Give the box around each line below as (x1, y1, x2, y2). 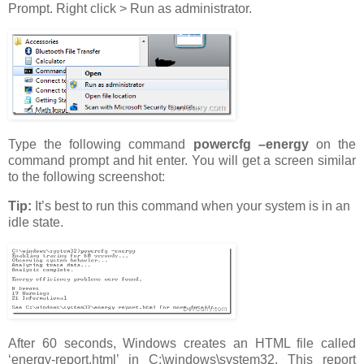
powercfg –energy (193, 137, 316, 152)
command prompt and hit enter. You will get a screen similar (8, 154, 356, 168)
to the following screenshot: (8, 170, 165, 184)
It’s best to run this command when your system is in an (32, 198, 350, 213)
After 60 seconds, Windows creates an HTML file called (8, 336, 356, 350)
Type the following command (8, 137, 193, 152)
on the (315, 137, 357, 152)
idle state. (8, 214, 63, 229)
